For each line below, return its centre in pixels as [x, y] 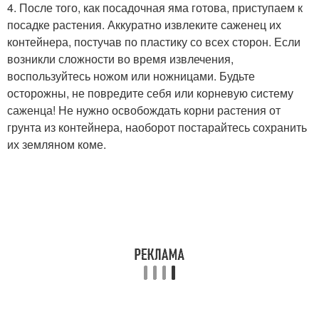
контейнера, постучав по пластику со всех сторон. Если [154, 42]
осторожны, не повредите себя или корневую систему [150, 93]
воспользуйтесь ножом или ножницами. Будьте [131, 76]
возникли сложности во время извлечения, [120, 59]
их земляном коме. [57, 144]
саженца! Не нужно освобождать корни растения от [144, 110]
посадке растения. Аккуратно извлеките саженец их [144, 25]
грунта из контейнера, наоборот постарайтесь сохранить [157, 127]
